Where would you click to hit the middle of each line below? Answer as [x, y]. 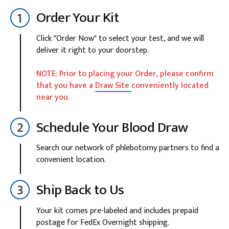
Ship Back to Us [80, 190]
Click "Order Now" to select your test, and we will [120, 39]
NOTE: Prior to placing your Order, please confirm [125, 74]
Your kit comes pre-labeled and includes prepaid [117, 210]
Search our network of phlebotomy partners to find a [128, 148]
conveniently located [170, 86]
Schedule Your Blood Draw [112, 128]
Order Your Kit [77, 18]
